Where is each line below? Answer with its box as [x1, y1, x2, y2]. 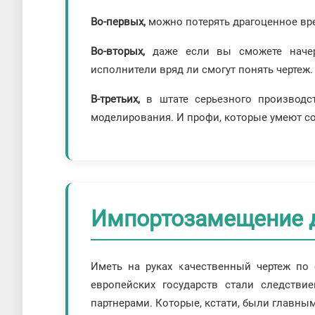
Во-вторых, [91, 45, 145, 58]
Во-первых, [91, 15, 148, 29]
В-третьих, [91, 93, 147, 106]
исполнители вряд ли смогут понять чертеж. [91, 63, 313, 77]
